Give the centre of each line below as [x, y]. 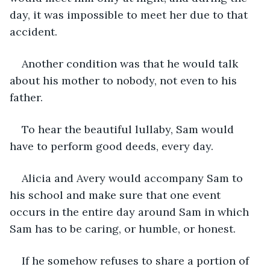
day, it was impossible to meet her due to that [130, 14]
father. [28, 97]
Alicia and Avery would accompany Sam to [134, 178]
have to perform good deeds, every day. [111, 146]
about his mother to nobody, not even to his [125, 80]
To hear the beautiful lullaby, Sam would [129, 129]
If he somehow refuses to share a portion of [137, 260]
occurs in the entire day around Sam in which [131, 212]
